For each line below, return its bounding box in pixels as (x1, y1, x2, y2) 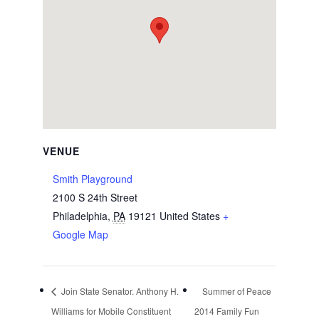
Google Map (52, 227, 108, 241)
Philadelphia (52, 209, 108, 223)
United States (159, 209, 220, 223)
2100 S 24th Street (52, 190, 137, 204)
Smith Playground (52, 172, 132, 186)
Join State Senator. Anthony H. (58, 284, 179, 297)
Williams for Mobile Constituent (51, 304, 171, 317)
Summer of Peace (202, 284, 271, 297)
